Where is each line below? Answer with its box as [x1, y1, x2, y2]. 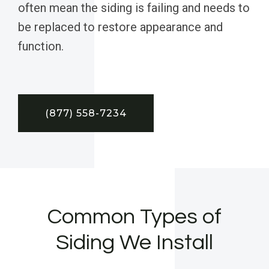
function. [18, 39, 64, 54]
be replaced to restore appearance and [18, 20, 223, 35]
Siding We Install [56, 231, 213, 255]
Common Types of [47, 205, 222, 229]
